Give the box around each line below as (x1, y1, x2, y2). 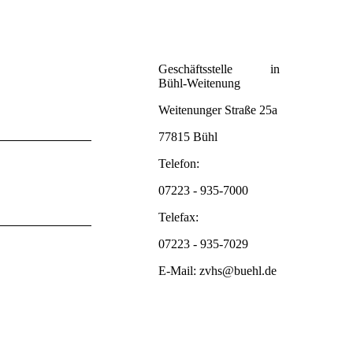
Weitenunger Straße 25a (158, 103, 277, 117)
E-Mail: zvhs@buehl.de (158, 264, 277, 277)
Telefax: (158, 210, 202, 224)
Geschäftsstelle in (158, 62, 280, 76)
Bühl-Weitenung (158, 76, 240, 90)
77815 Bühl (158, 130, 217, 143)
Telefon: (158, 157, 199, 170)
